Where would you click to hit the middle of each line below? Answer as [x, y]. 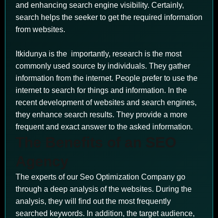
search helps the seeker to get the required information [109, 17]
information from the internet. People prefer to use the [107, 78]
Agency [42, 161]
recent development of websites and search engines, [106, 102]
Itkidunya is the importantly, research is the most [99, 54]
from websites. [40, 29]
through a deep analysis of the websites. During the [104, 189]
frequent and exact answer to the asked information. [104, 127]
